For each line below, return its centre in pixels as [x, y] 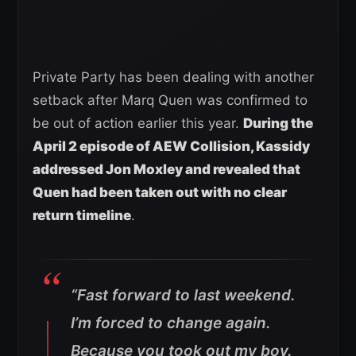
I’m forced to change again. [171, 323]
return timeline [82, 215]
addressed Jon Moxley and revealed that [166, 169]
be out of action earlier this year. [138, 123]
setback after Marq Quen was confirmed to [170, 100]
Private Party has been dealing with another [173, 77]
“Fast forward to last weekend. [183, 295]
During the [278, 123]
